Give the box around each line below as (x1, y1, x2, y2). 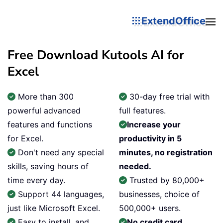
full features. (119, 106, 166, 115)
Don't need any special (15, 147, 104, 157)
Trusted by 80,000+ (127, 175, 205, 185)
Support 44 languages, (15, 189, 104, 199)
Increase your (127, 119, 181, 129)
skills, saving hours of (7, 161, 89, 171)
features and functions (7, 119, 92, 129)
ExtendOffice (141, 14, 206, 27)
